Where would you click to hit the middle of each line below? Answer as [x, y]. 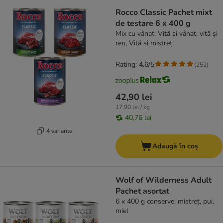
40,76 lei [138, 118]
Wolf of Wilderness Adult [164, 180]
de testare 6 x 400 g [153, 24]
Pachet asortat [142, 191]
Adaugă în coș [175, 146]
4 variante [59, 131]
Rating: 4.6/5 [135, 65]
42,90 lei [134, 97]
